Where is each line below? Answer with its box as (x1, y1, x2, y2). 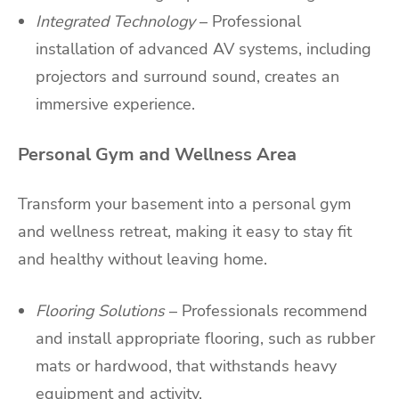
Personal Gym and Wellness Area (18, 142, 297, 167)
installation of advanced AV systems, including (36, 37, 371, 60)
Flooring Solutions (36, 300, 165, 322)
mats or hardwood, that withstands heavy (36, 355, 337, 378)
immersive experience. (36, 93, 195, 115)
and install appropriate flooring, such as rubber (36, 328, 375, 350)
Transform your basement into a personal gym (18, 193, 351, 216)
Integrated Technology (36, 10, 195, 32)
